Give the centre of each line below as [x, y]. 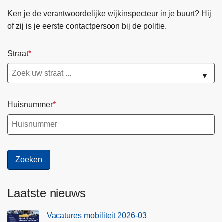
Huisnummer [30, 105]
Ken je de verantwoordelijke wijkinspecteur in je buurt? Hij [109, 13]
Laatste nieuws [47, 193]
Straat [18, 53]
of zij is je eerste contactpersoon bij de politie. [87, 26]
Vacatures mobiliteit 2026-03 [97, 215]
